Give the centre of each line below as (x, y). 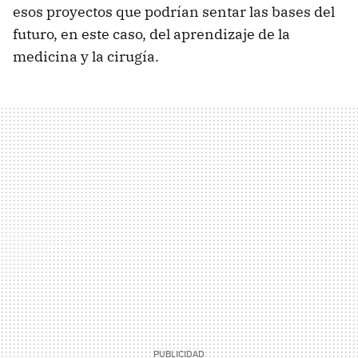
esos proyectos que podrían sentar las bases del (174, 11)
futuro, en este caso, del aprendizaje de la (151, 34)
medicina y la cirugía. (86, 56)
